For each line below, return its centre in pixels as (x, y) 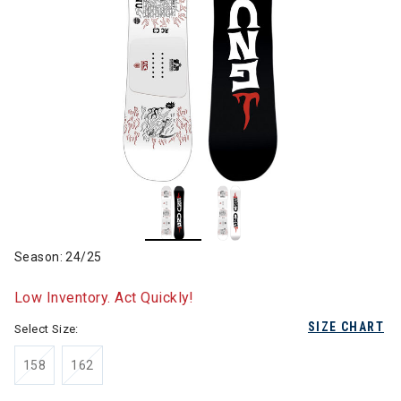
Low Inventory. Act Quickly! (104, 298)
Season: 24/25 (58, 257)
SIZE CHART (346, 327)
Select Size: (47, 329)
